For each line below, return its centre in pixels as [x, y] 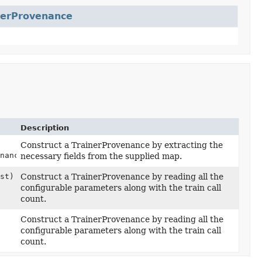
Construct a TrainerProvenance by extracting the [122, 145]
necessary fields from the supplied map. [101, 156]
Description [45, 128]
